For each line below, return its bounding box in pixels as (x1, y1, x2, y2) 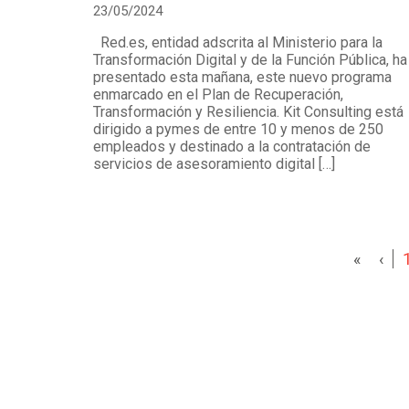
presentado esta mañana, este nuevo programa (93, 68, 392, 87)
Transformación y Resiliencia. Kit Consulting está (93, 103, 404, 121)
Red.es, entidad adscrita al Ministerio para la (93, 34, 383, 52)
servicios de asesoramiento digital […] (93, 155, 335, 173)
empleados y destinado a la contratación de (93, 138, 371, 156)
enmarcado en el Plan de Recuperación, (93, 86, 343, 104)
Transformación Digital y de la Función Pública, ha (93, 51, 407, 69)
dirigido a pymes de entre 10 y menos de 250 (93, 121, 383, 139)
